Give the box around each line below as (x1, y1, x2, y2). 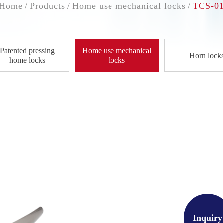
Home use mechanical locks (72, 1, 186, 11)
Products (30, 1, 65, 11)
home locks (9, 56, 45, 64)
